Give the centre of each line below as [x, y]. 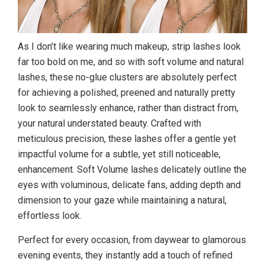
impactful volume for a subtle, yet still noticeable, [119, 154]
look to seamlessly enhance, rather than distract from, [128, 108]
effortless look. [50, 216]
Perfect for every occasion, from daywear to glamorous [132, 240]
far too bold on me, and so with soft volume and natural [131, 62]
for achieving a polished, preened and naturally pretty [127, 93]
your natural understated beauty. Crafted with [109, 124]
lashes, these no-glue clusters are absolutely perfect [127, 77]
